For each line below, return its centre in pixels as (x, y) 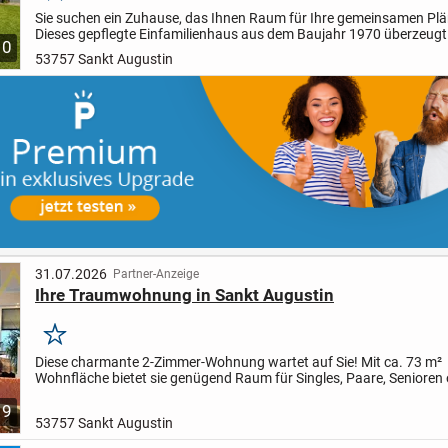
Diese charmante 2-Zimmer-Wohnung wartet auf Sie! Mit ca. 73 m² (238, 361)
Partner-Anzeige (155, 273)
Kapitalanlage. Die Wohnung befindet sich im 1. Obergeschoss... (231, 393)
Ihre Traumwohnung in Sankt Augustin (184, 295)
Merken (82, 342)
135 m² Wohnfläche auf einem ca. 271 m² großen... (191, 49)
